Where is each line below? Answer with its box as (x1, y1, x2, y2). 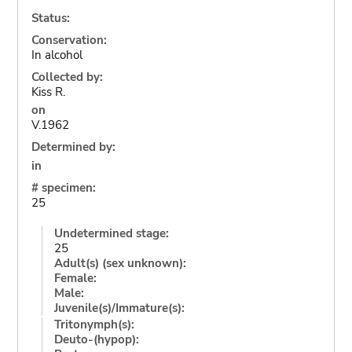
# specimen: (31, 179, 96, 196)
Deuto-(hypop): (53, 331, 139, 347)
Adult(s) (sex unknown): (53, 255, 186, 271)
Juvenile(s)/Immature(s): (53, 299, 185, 316)
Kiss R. (31, 83, 65, 100)
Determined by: (31, 139, 115, 155)
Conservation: (31, 31, 107, 48)
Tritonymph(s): (53, 316, 134, 332)
